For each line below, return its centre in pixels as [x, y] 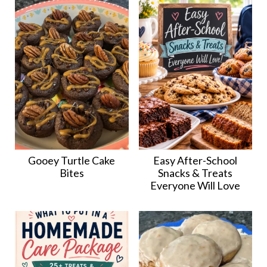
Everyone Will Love [195, 186]
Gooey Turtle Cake [72, 161]
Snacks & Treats [195, 173]
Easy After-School [195, 161]
